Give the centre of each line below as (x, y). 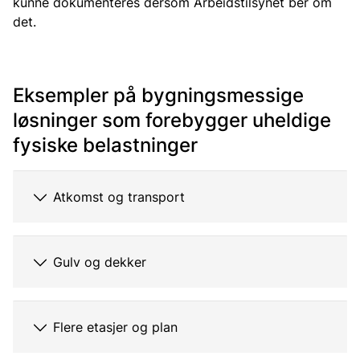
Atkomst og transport (119, 197)
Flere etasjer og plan (115, 327)
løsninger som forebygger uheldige (172, 120)
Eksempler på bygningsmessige (158, 95)
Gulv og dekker (100, 262)
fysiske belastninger (105, 145)
